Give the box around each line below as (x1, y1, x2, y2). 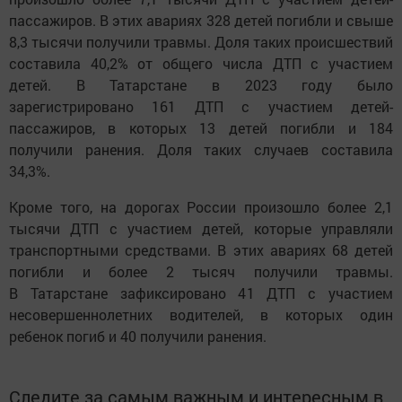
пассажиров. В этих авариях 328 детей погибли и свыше (9, 11, 393, 31)
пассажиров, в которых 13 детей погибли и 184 (9, 118, 393, 138)
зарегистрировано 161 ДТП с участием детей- (9, 97, 393, 117)
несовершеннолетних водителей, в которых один (9, 305, 393, 325)
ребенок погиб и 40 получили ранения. (9, 327, 267, 346)
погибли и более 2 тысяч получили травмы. (9, 262, 393, 282)
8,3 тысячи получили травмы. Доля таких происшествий (9, 32, 393, 52)
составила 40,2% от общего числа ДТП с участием (9, 54, 393, 74)
